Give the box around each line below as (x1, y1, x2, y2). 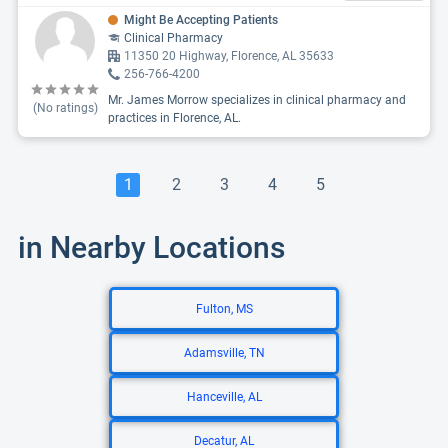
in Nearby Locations (18, 230, 285, 265)
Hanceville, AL (186, 390, 262, 404)
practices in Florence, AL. (108, 111, 241, 125)
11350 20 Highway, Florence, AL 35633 (124, 49, 334, 63)
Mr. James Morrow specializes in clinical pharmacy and (108, 93, 406, 107)
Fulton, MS (195, 302, 253, 316)
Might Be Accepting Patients (124, 13, 278, 27)
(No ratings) (32, 101, 98, 115)
